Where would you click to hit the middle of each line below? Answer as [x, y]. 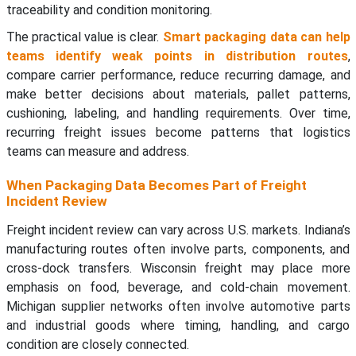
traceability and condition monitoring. [109, 10]
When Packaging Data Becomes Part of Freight [156, 186]
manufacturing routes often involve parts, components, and [178, 250]
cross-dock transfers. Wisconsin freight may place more [178, 269]
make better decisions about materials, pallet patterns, [178, 95]
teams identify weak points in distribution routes [177, 56]
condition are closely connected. [97, 345]
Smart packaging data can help [256, 37]
